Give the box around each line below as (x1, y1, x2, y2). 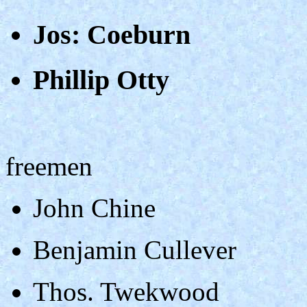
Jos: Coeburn (33, 19, 191, 51)
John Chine (33, 193, 156, 223)
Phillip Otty (33, 64, 169, 95)
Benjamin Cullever (33, 234, 236, 265)
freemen (5, 151, 93, 181)
